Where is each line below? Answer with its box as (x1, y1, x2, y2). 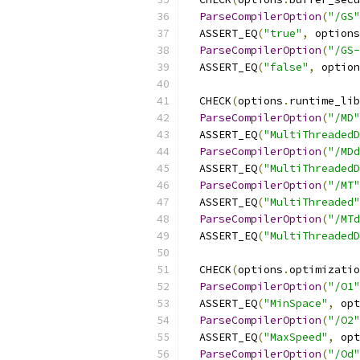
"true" (264, 27, 302, 40)
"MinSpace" (264, 297, 328, 310)
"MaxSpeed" (264, 330, 328, 344)
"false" (264, 60, 309, 74)
